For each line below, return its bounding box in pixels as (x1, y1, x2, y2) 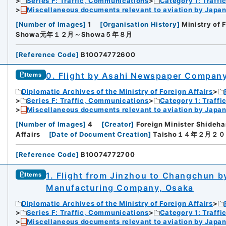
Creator (104, 120, 132, 129)
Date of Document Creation (51, 130, 148, 139)
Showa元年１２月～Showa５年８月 (16, 30, 133, 39)
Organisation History (102, 20, 177, 29)
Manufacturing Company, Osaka (46, 183, 194, 193)
